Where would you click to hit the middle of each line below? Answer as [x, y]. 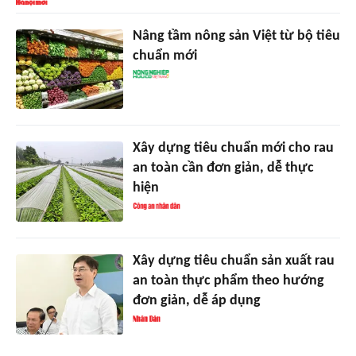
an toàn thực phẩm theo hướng [228, 281]
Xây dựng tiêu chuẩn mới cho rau [233, 149]
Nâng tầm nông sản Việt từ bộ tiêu [236, 36]
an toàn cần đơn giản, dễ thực [223, 168]
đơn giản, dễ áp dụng [196, 301]
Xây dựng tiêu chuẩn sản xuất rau [233, 261]
